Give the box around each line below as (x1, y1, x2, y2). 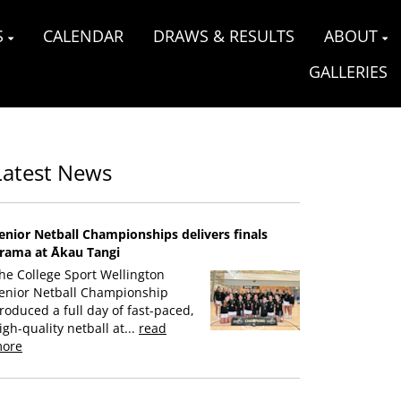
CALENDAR (43, 25, 124, 47)
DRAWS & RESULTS (153, 25, 294, 47)
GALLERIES (309, 61, 388, 82)
